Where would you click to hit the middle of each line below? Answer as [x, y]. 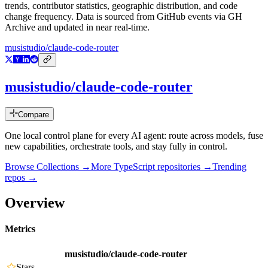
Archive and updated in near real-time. [77, 28]
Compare [33, 115]
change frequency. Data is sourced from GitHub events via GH [124, 17]
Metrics [20, 229]
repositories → [184, 167]
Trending [229, 167]
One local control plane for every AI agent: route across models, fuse [134, 136]
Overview [35, 202]
